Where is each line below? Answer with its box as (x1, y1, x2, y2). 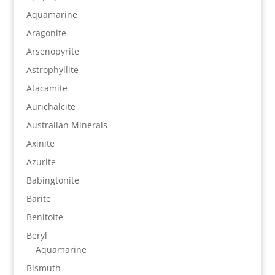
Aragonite (26, 27, 66, 39)
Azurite (26, 156, 56, 168)
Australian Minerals (26, 119, 107, 131)
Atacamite (26, 82, 68, 94)
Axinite (26, 137, 55, 149)
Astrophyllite (26, 64, 79, 76)
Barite (26, 193, 51, 204)
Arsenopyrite (26, 45, 79, 57)
